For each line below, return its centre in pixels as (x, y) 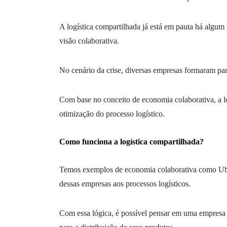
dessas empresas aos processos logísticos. (125, 183)
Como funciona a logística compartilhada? (131, 141)
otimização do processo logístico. (112, 113)
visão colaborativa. (89, 41)
